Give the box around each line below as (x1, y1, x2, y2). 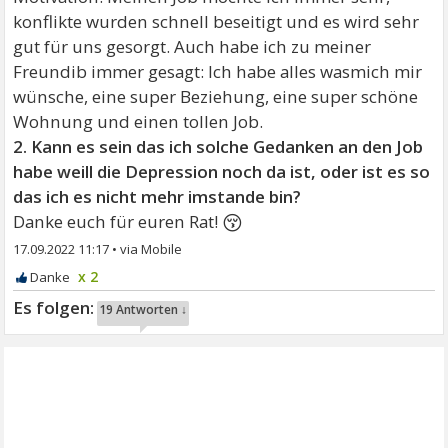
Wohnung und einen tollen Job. (13, 110, 264, 133)
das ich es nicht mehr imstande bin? (13, 185, 302, 208)
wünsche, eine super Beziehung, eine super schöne (13, 85, 419, 108)
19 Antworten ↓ (99, 301, 188, 318)
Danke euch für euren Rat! (13, 210, 223, 233)
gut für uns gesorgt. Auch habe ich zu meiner (13, 35, 372, 58)
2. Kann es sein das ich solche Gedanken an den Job (13, 135, 424, 158)
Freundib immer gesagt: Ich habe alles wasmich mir (13, 60, 423, 83)
